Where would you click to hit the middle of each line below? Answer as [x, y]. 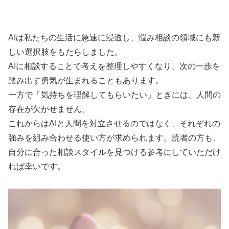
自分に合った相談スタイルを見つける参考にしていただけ [114, 152]
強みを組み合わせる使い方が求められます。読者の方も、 [114, 138]
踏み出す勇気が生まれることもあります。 [86, 80]
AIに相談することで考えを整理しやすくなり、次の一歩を [114, 66]
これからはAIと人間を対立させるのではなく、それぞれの [114, 123]
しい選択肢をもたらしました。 [65, 52]
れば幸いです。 [37, 166]
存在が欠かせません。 [49, 109]
